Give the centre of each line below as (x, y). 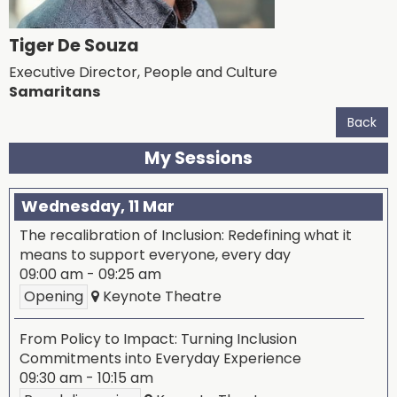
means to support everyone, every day (155, 255)
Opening (54, 296)
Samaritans (54, 92)
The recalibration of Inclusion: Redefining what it (186, 235)
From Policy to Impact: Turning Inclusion (158, 339)
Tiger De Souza (74, 46)
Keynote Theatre (160, 296)
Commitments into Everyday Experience (160, 358)
